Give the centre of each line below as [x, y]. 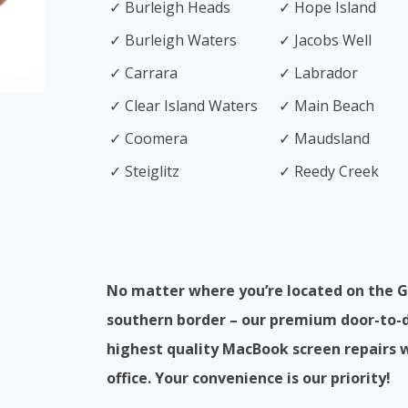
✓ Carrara [143, 73]
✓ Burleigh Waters [173, 40]
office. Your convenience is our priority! [249, 378]
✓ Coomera [148, 138]
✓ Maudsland [324, 138]
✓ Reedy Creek [329, 171]
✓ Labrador [318, 73]
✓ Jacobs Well [325, 40]
